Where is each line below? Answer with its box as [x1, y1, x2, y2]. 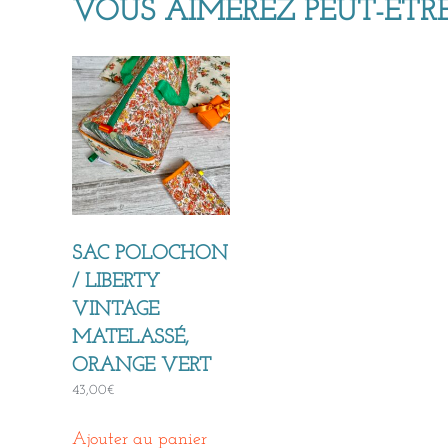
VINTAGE [72, 299, 159, 320]
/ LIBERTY [72, 271, 160, 292]
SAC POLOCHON [72, 243, 228, 264]
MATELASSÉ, [72, 327, 189, 348]
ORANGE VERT [72, 355, 211, 376]
